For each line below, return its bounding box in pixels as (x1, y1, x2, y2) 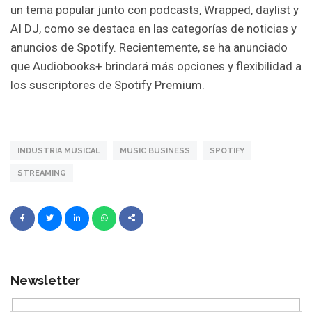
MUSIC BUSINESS (120, 146, 190, 155)
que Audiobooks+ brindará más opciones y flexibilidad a (10, 59, 302, 74)
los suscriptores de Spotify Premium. (10, 78, 205, 93)
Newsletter (10, 272, 81, 288)
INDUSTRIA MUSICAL (17, 146, 100, 155)
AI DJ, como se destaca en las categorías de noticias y (10, 22, 297, 36)
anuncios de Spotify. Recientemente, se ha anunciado (10, 40, 288, 55)
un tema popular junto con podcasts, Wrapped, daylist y (10, 3, 299, 17)
